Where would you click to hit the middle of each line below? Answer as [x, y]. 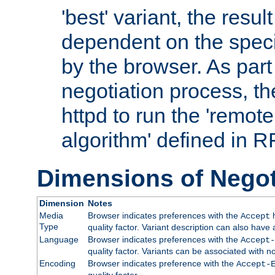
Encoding [57, 263]
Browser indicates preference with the [162, 263]
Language [59, 239]
